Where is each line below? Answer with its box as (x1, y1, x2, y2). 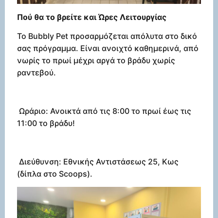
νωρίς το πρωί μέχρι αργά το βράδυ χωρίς (17, 55, 175, 66)
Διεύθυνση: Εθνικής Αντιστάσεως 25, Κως (17, 156, 179, 166)
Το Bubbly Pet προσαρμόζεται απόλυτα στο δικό (17, 31, 197, 41)
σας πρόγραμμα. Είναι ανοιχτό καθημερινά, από (17, 43, 199, 54)
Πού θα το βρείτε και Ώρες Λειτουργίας (17, 12, 166, 22)
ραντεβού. (17, 68, 56, 78)
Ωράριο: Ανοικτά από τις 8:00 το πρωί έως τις (17, 106, 191, 116)
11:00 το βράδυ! (17, 118, 75, 128)
